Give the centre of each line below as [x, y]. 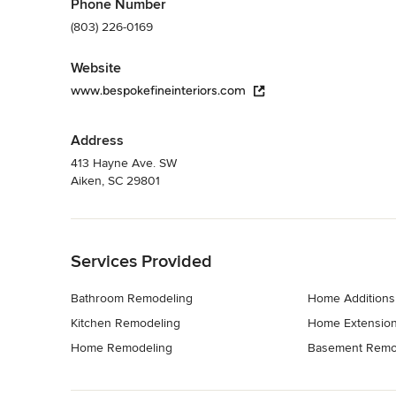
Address [97, 140]
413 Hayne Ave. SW [124, 163]
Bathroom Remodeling [132, 298]
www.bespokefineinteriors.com [158, 90]
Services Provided [141, 261]
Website [96, 68]
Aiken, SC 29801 [115, 180]
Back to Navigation [122, 227]
